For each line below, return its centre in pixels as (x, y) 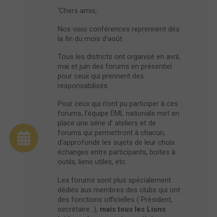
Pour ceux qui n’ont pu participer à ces (118, 104)
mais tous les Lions (133, 209)
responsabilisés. (83, 85)
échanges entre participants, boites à (116, 152)
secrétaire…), (79, 209)
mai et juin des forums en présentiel (115, 66)
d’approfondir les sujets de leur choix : (118, 143)
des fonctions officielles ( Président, (115, 199)
